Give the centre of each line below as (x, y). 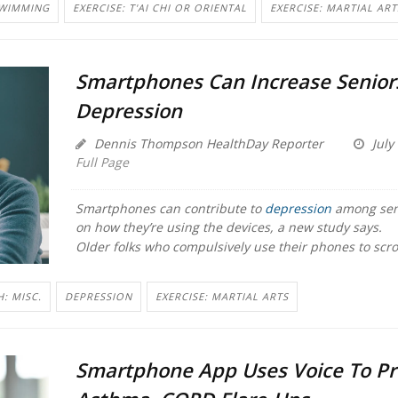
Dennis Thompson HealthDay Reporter (207, 144)
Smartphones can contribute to (170, 209)
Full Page (102, 163)
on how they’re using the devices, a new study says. (228, 227)
